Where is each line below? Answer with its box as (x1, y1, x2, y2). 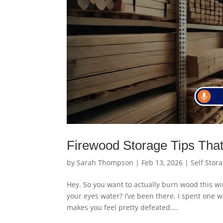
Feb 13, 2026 (141, 157, 183, 167)
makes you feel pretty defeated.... (67, 202, 179, 212)
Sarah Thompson (77, 157, 134, 167)
